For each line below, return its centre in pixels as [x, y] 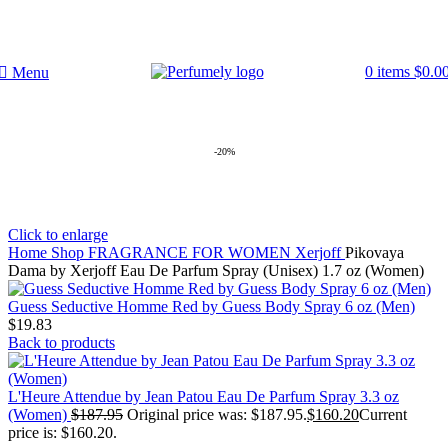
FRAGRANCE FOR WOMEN [191, 252]
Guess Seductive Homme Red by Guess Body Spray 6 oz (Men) [211, 306]
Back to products [61, 342]
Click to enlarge [58, 234]
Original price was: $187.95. [217, 414]
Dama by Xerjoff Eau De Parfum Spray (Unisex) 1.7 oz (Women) [216, 270]
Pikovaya [374, 252]
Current [383, 414]
